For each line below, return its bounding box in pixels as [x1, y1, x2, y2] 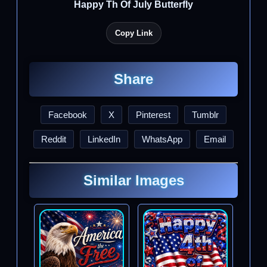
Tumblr [192, 110, 219, 120]
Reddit [41, 134, 66, 144]
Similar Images [83, 172, 184, 188]
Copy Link [114, 29, 153, 38]
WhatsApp [142, 134, 182, 144]
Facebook [48, 110, 87, 120]
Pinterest [136, 110, 170, 120]
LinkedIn [88, 134, 120, 144]
